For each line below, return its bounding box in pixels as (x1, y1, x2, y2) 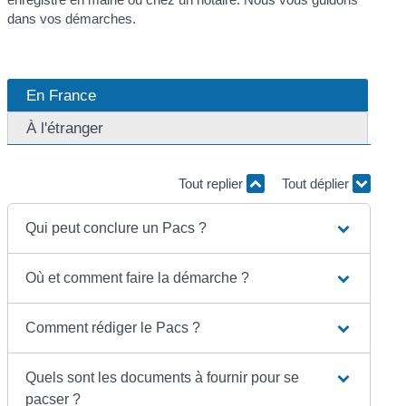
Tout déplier (281, 176, 353, 192)
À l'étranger (26, 119, 104, 138)
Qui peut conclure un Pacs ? (25, 219, 208, 236)
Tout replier (178, 176, 246, 192)
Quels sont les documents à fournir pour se (25, 369, 300, 385)
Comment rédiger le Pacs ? (25, 319, 201, 335)
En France (26, 86, 97, 105)
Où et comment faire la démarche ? (25, 269, 250, 285)
